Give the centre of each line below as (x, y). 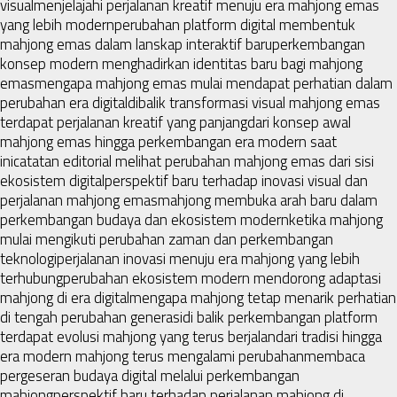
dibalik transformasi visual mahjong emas (254, 102)
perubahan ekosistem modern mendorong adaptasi (222, 278)
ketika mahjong (336, 219)
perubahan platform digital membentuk (235, 24)
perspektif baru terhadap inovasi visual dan (236, 180)
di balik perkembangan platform (280, 317)
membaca (335, 356)
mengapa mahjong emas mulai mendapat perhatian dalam (214, 83)
